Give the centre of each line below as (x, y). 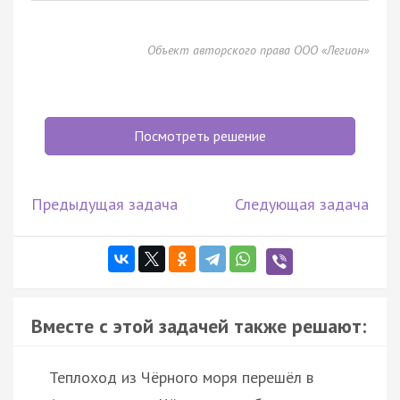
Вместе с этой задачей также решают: (199, 325)
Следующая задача (302, 204)
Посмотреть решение (200, 135)
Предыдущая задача (104, 204)
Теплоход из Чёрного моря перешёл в (181, 377)
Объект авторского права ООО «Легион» (258, 50)
